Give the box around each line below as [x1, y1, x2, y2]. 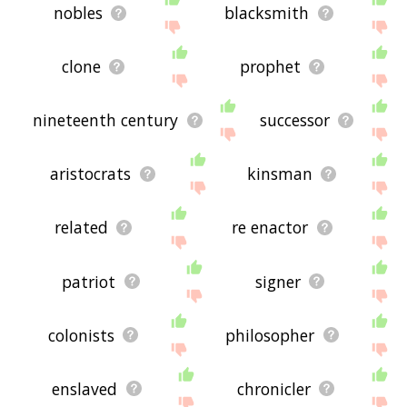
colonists [47, 323, 114, 346]
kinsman [246, 163, 313, 185]
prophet [240, 55, 302, 78]
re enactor [232, 216, 309, 239]
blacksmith [224, 2, 310, 25]
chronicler [236, 377, 311, 400]
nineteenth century [33, 109, 179, 132]
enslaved [52, 377, 118, 400]
